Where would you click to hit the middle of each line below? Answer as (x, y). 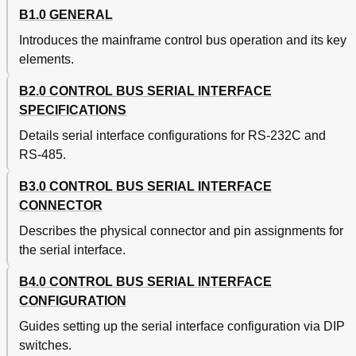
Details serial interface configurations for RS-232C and (172, 136)
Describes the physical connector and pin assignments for (181, 231)
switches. (45, 346)
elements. (46, 60)
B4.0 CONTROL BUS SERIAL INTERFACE (145, 282)
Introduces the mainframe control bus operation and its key (183, 41)
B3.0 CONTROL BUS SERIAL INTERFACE (145, 187)
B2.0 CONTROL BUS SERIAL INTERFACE (145, 91)
